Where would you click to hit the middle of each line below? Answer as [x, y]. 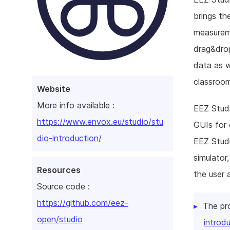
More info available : [76, 105]
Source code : [63, 186]
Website [54, 89]
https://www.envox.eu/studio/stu [100, 121]
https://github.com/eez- [83, 203]
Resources [59, 170]
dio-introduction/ [69, 138]
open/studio [60, 219]
